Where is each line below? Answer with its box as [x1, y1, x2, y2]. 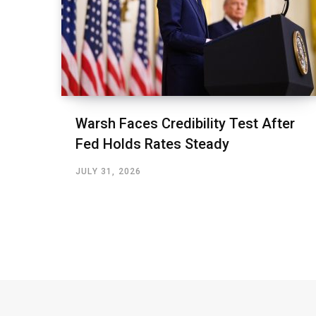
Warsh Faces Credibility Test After [75, 115, 295, 133]
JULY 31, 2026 [75, 166, 142, 177]
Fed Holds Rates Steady [75, 135, 229, 153]
